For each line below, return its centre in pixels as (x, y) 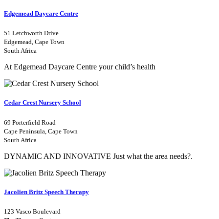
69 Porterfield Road (30, 122)
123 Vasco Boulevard (32, 211)
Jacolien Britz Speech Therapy (46, 192)
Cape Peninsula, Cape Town (41, 131)
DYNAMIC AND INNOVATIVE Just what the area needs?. (98, 156)
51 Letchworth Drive (31, 33)
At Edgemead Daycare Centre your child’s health (80, 67)
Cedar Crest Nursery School (43, 103)
